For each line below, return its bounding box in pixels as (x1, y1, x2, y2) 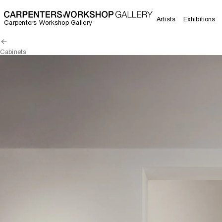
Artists (157, 15, 175, 23)
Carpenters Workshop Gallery (4, 18, 93, 26)
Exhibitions (183, 15, 216, 23)
